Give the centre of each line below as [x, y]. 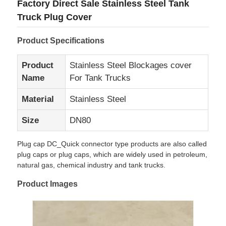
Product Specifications [61, 40]
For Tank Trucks [100, 78]
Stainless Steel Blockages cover [131, 65]
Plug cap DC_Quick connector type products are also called [112, 144]
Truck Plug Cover [55, 17]
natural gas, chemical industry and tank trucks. [92, 165]
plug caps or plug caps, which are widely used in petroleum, [112, 154]
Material [38, 99]
